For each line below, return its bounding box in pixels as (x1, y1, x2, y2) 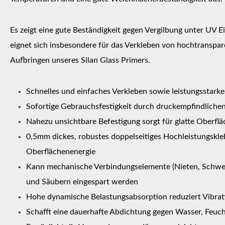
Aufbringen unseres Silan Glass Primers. (10, 56, 150, 64)
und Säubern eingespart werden (26, 177, 138, 186)
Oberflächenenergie (26, 147, 95, 156)
